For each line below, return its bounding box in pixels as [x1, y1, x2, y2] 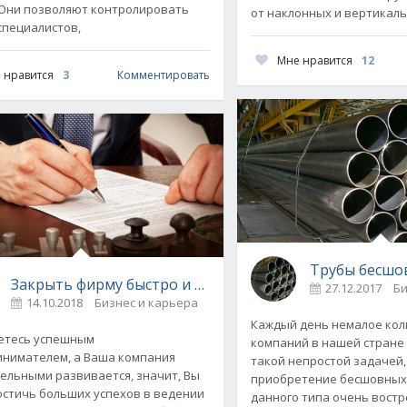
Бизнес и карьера [94, 293, 198, 311]
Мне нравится [277, 52, 353, 68]
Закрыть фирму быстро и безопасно [10, 273, 269, 294]
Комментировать [117, 67, 211, 84]
